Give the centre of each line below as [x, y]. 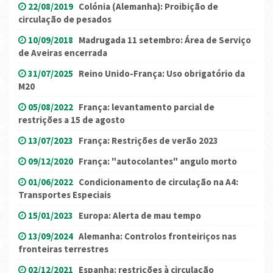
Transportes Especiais [65, 195]
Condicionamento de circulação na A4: [158, 182]
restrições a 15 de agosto [72, 120]
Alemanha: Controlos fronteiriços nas [158, 236]
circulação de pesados [65, 19]
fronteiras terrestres [63, 249]
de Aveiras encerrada [63, 53]
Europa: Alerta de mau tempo [140, 216]
